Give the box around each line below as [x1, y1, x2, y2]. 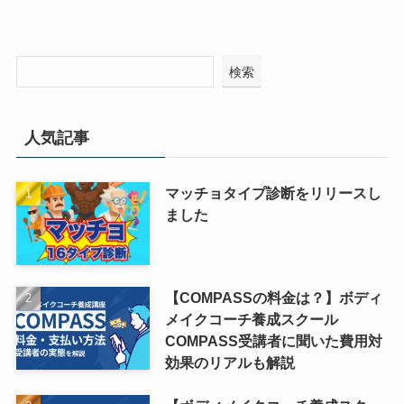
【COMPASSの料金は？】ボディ [164, 289, 382, 307]
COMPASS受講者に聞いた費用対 [164, 333, 382, 350]
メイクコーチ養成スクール [164, 311, 338, 328]
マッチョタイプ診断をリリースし [164, 185, 381, 202]
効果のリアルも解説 [164, 354, 295, 372]
